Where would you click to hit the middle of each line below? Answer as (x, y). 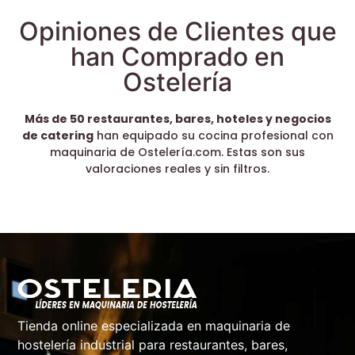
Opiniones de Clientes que (177, 31)
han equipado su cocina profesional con (213, 135)
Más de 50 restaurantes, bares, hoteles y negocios (177, 118)
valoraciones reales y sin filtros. (177, 168)
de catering (57, 135)
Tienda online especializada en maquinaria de (154, 326)
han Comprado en (177, 56)
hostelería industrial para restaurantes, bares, (153, 345)
